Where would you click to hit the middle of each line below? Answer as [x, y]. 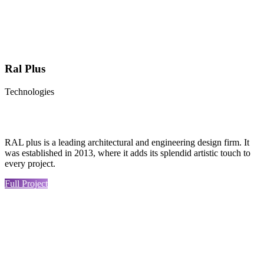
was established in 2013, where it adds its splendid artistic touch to [128, 153]
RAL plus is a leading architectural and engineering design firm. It [127, 142]
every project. [30, 163]
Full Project [26, 183]
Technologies [29, 91]
